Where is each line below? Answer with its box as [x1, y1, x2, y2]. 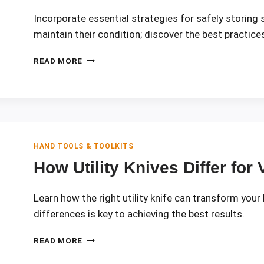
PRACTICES [82, 65, 132, 75]
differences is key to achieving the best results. [34, 208, 245, 220]
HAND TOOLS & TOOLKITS [34, 142, 134, 151]
